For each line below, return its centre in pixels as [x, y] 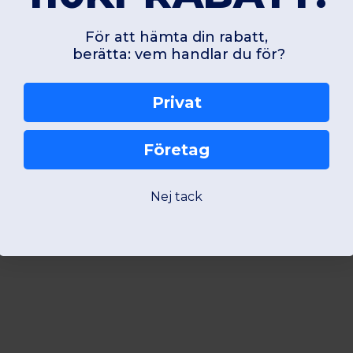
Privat [176, 103]
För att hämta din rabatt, [176, 37]
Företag [176, 150]
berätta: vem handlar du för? [176, 55]
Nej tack [176, 197]
